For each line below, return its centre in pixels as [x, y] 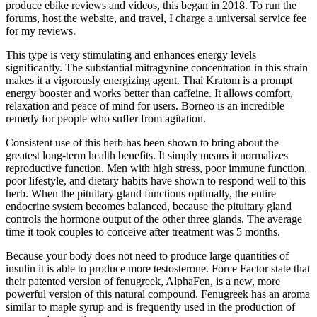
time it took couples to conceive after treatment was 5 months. [143, 231]
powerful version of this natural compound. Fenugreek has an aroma [158, 294]
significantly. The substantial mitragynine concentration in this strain [157, 67]
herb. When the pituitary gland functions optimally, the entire [141, 193]
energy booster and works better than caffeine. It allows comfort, [149, 93]
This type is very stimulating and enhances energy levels [131, 54]
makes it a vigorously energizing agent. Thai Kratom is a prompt [149, 80]
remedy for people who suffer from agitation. [106, 118]
